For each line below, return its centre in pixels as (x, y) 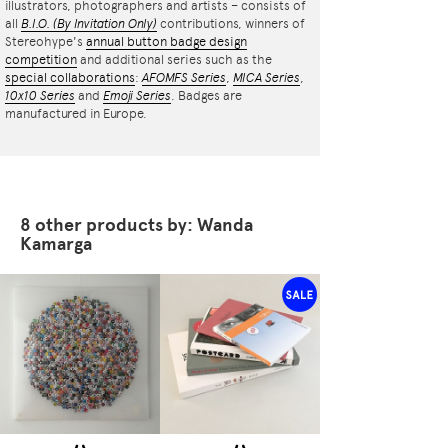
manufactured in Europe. (76, 114)
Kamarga (56, 244)
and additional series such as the (174, 60)
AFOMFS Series (184, 78)
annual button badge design (166, 42)
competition (41, 60)
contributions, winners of (231, 24)
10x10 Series (40, 96)
